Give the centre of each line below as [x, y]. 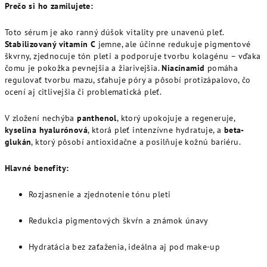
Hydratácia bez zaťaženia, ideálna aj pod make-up [125, 247]
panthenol [97, 118]
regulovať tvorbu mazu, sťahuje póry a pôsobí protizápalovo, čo [128, 80]
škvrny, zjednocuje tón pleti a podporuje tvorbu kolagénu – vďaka [133, 56]
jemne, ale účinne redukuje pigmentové [173, 44]
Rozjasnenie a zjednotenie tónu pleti [100, 194]
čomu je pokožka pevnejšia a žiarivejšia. [83, 68]
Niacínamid [183, 68]
